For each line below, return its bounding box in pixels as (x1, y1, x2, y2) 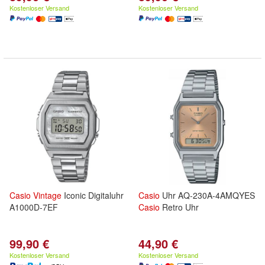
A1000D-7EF (9, 201, 58, 213)
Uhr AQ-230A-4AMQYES (160, 189, 255, 201)
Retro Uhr (160, 201, 199, 213)
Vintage (33, 189, 62, 201)
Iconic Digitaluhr (62, 189, 124, 201)
